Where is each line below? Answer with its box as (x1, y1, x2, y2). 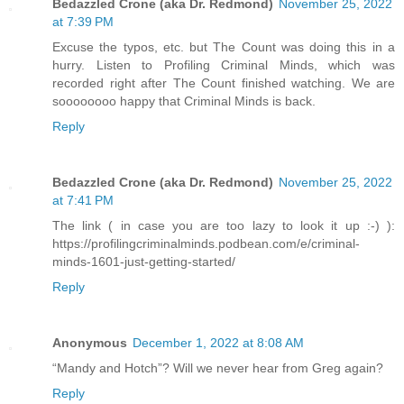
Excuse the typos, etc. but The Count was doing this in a (52, 40, 395, 55)
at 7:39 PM (52, 14, 114, 30)
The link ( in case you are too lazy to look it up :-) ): (52, 218, 395, 234)
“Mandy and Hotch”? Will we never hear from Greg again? (52, 361, 383, 376)
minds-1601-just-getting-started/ (52, 254, 235, 270)
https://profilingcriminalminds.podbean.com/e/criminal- (52, 236, 360, 252)
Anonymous (52, 335, 127, 351)
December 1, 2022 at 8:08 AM (133, 335, 304, 351)
